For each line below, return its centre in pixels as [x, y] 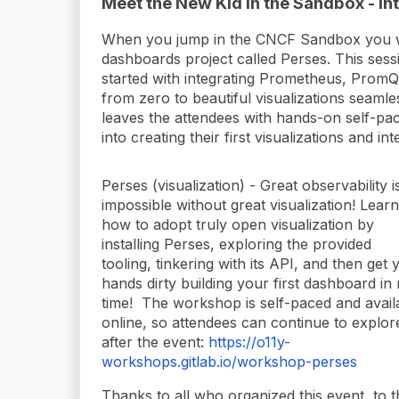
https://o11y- [249, 342]
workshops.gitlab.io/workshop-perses [229, 361]
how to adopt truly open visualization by [238, 224]
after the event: [155, 342]
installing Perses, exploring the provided [236, 244]
